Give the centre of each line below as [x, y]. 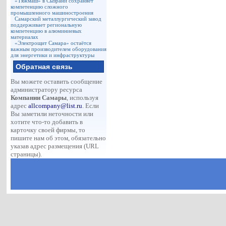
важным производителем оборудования [59, 49]
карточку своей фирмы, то [48, 130]
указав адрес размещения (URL [55, 146]
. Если [91, 106]
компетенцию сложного [40, 7]
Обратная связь [44, 67]
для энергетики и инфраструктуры [53, 55]
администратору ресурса [47, 90]
